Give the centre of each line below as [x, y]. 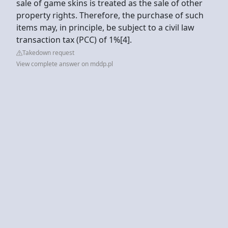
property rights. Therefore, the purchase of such [110, 15]
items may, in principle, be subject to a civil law [105, 27]
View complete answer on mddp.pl [65, 64]
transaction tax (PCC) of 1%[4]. [74, 39]
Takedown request [48, 52]
